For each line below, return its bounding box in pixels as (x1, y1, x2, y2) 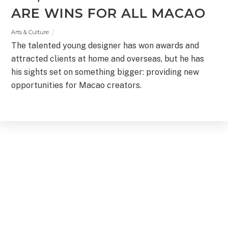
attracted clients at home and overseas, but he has (11, 54, 205, 64)
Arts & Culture (11, 28, 49, 36)
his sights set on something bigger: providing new (11, 67, 199, 77)
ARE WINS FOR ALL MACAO (11, 5, 206, 21)
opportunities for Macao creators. (11, 80, 142, 91)
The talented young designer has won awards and (11, 41, 199, 51)
